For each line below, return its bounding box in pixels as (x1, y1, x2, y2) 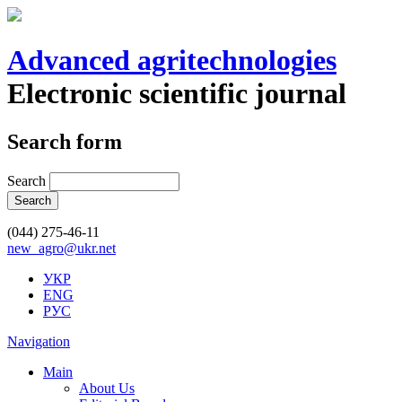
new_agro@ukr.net (7, 240, 116, 256)
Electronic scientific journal (7, 77, 346, 110)
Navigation (7, 333, 70, 349)
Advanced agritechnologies (7, 44, 336, 77)
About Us (79, 380, 135, 396)
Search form (7, 129, 122, 153)
